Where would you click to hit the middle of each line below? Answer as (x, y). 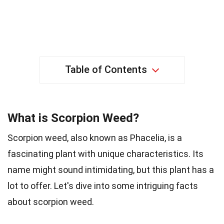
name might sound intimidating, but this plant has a (111, 169)
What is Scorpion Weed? (73, 118)
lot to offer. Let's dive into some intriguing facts (103, 185)
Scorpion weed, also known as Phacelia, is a (95, 137)
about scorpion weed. (51, 201)
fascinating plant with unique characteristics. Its (105, 153)
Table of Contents (106, 69)
